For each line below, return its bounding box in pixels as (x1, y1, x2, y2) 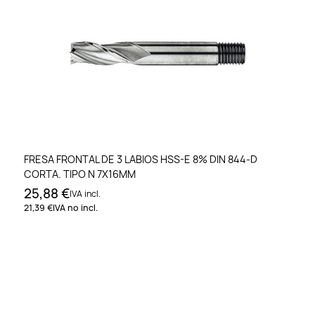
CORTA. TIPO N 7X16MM (24, 167, 136, 181)
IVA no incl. (53, 201, 98, 214)
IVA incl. (70, 187, 101, 200)
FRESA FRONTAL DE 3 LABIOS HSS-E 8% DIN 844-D (24, 152, 257, 166)
